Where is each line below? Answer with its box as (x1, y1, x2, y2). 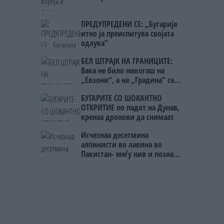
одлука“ (81, 37, 108, 48)
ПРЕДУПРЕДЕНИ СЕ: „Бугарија (81, 18, 177, 29)
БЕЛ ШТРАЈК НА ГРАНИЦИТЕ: (81, 55, 172, 66)
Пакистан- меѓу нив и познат (81, 148, 177, 159)
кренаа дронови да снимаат (81, 111, 174, 122)
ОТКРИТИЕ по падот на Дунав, (81, 101, 179, 113)
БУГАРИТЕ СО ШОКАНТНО (81, 92, 162, 103)
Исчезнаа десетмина (81, 129, 148, 140)
